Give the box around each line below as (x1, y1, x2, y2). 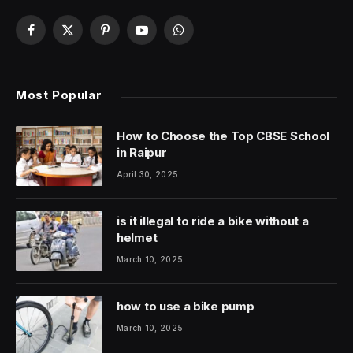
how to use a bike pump (117, 299, 255, 314)
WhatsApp (177, 30, 232, 44)
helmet (117, 230, 158, 246)
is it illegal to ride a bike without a (117, 214, 309, 229)
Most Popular (16, 87, 102, 103)
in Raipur (117, 145, 167, 161)
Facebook (29, 30, 84, 44)
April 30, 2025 (117, 169, 179, 180)
